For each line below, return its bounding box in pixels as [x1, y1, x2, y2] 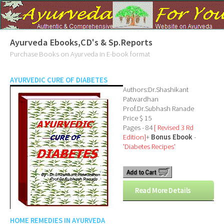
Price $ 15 [123, 113, 156, 123]
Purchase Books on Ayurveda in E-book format [10, 49, 150, 59]
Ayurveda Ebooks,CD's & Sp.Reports [10, 36, 152, 48]
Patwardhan [123, 94, 158, 104]
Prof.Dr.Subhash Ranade [123, 104, 194, 113]
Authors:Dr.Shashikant [123, 85, 188, 94]
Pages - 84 [123, 123, 154, 132]
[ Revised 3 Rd [154, 123, 193, 132]
